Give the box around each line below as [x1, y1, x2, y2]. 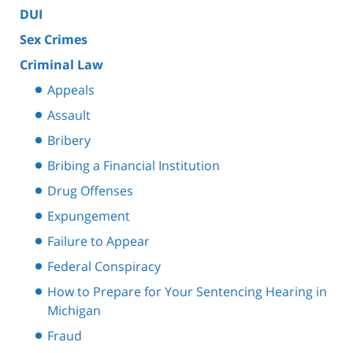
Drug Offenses [47, 182, 133, 200]
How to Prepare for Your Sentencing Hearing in [47, 283, 327, 301]
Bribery [47, 132, 91, 150]
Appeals [47, 81, 95, 99]
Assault [47, 106, 91, 124]
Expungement [47, 207, 130, 225]
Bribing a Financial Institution [47, 157, 220, 175]
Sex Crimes [20, 31, 87, 49]
